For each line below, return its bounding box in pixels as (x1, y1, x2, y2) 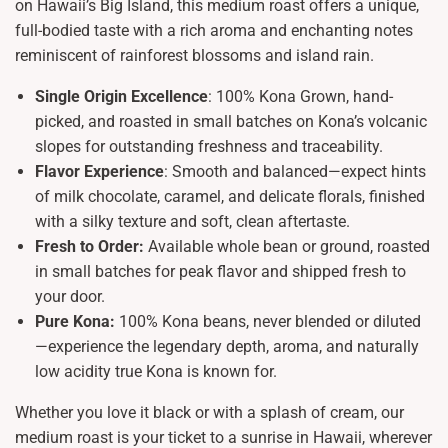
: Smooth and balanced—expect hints (164, 162, 426, 182)
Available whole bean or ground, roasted (144, 237, 430, 257)
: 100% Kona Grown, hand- (208, 87, 393, 107)
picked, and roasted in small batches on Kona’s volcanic (35, 112, 427, 132)
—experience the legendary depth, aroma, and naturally (35, 337, 419, 357)
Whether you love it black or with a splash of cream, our (15, 403, 404, 423)
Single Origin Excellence (35, 87, 208, 107)
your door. (35, 287, 105, 307)
